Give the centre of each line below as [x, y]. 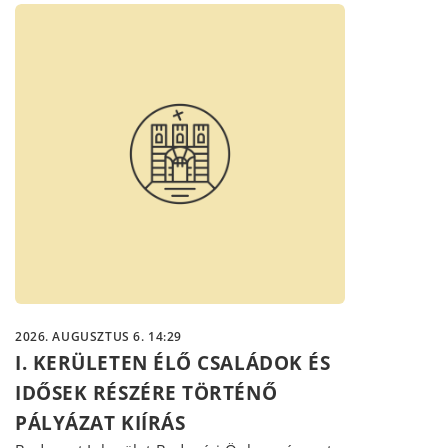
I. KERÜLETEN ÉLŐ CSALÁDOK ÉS [173, 362]
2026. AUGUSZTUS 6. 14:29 [98, 336]
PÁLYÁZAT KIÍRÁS [100, 422]
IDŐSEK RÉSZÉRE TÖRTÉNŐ [146, 392]
